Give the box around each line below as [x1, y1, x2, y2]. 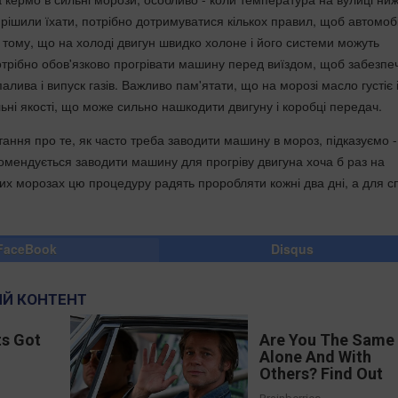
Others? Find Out [259, 364, 384, 384]
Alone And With [259, 347, 372, 367]
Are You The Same [259, 330, 395, 350]
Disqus [271, 240, 314, 259]
